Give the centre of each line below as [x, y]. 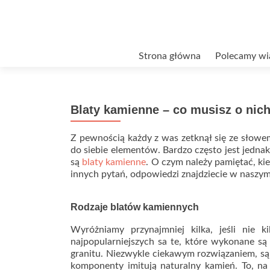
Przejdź [85, 52]
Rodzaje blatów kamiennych [135, 207]
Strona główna [170, 56]
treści [82, 81]
